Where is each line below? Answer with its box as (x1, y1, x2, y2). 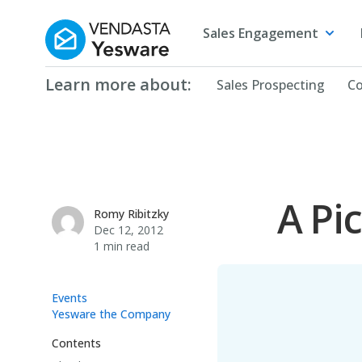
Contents (52, 335, 101, 351)
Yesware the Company (52, 306, 170, 322)
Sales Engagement (203, 24, 319, 42)
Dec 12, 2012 (94, 222, 163, 238)
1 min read (94, 238, 149, 254)
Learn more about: (45, 74, 192, 95)
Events (52, 290, 87, 305)
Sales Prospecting (217, 76, 325, 94)
